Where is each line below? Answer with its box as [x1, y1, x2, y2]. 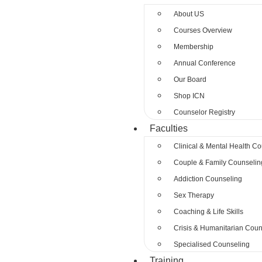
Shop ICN [174, 92, 205, 100]
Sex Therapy [174, 191, 215, 199]
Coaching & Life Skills [174, 208, 244, 216]
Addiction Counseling [174, 175, 243, 183]
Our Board [174, 75, 207, 84]
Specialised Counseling [174, 240, 250, 249]
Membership [174, 43, 214, 51]
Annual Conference [174, 59, 236, 67]
